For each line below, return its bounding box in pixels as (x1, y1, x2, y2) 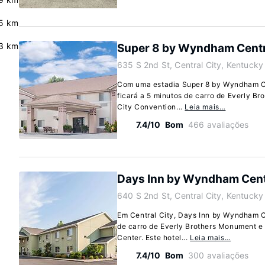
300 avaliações (188, 250, 249, 260)
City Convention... (117, 102, 185, 111)
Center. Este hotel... (117, 233, 190, 242)
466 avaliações (188, 119, 249, 130)
